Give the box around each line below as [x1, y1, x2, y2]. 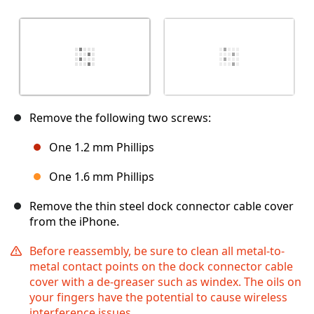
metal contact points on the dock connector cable [29, 259, 293, 275]
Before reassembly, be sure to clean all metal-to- [29, 243, 285, 259]
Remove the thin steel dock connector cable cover [29, 198, 294, 214]
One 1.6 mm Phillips [49, 169, 154, 185]
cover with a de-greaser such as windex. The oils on [29, 274, 301, 290]
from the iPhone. [29, 214, 119, 230]
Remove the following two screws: [29, 110, 211, 126]
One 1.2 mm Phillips [49, 139, 154, 156]
